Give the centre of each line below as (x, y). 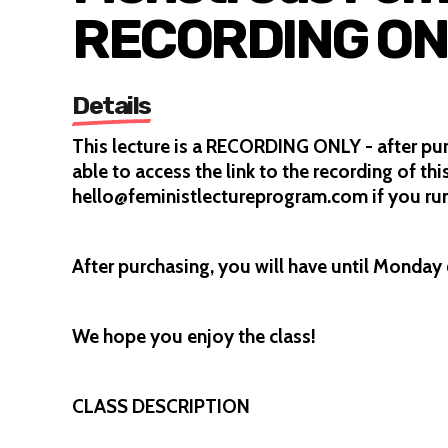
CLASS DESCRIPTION (161, 406)
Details (111, 105)
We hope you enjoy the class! (194, 336)
